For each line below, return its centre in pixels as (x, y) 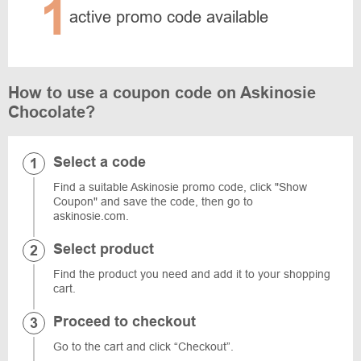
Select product (104, 249)
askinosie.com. (91, 216)
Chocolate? (52, 112)
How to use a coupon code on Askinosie (162, 93)
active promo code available (169, 17)
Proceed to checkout (124, 322)
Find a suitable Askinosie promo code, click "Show (180, 187)
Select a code (100, 162)
